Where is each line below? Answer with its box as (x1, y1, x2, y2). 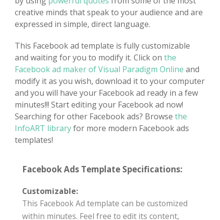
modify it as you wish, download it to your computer (15, 75, 205, 86)
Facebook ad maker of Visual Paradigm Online (15, 63, 184, 75)
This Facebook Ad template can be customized (22, 197, 188, 209)
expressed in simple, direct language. (15, 18, 150, 29)
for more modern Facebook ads (73, 122, 189, 134)
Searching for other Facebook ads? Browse (15, 110, 175, 122)
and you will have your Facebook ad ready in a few (15, 87, 198, 98)
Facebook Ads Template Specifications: (22, 163, 183, 175)
